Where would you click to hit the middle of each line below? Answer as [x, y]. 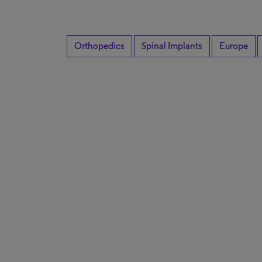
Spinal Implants [172, 46]
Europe [234, 46]
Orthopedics [99, 46]
